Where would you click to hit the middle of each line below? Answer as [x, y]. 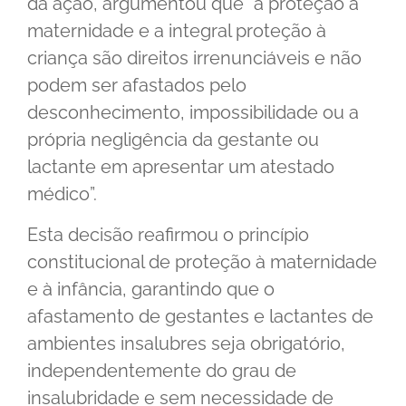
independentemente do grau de [162, 370]
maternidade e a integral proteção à [177, 31]
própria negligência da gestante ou [173, 140]
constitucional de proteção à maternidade [202, 261]
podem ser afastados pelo [137, 86]
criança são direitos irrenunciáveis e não [194, 58]
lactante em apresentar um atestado [181, 167]
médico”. [62, 194]
